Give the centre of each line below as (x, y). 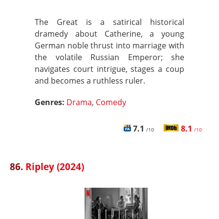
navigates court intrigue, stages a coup (109, 69)
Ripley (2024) (55, 166)
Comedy (111, 102)
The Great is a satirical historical (109, 22)
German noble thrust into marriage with (109, 45)
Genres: (51, 102)
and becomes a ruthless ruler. (90, 81)
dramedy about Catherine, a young (109, 34)
